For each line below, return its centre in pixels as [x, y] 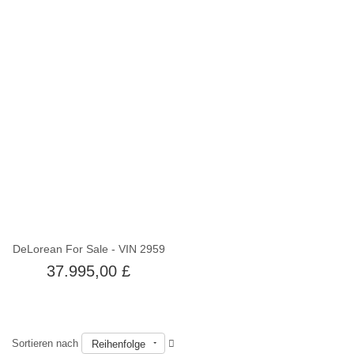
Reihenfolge [119, 344]
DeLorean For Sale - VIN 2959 [88, 249]
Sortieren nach [47, 343]
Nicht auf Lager [127, 121]
